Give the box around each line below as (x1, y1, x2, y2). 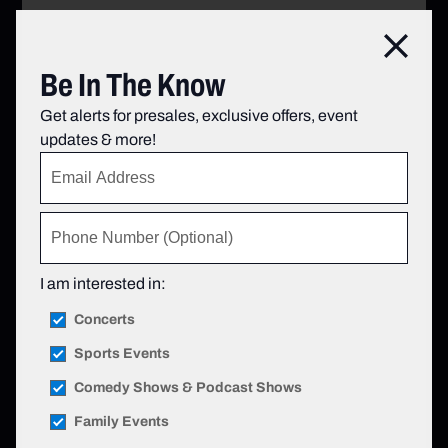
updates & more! (40, 128, 156, 151)
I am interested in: (40, 272, 166, 295)
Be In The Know (40, 61, 226, 109)
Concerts (74, 309, 135, 330)
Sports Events (74, 343, 170, 364)
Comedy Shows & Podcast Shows (74, 377, 302, 398)
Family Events (74, 411, 169, 432)
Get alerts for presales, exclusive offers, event (40, 104, 358, 127)
